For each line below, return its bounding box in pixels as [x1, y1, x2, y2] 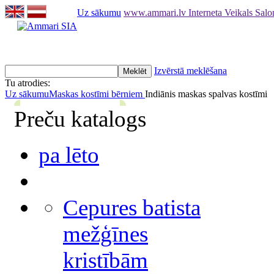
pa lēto [39, 143, 99, 168]
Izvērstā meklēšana [154, 65, 227, 76]
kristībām [63, 248, 148, 273]
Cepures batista [63, 195, 201, 220]
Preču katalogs [14, 106, 146, 131]
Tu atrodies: [5, 78, 50, 88]
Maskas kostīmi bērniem [49, 89, 145, 99]
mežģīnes [63, 221, 148, 246]
